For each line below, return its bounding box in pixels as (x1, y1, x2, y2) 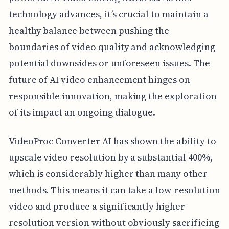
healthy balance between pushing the (8, 24, 170, 37)
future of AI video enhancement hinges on (8, 73, 190, 86)
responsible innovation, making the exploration (8, 89, 217, 102)
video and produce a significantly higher (8, 199, 185, 213)
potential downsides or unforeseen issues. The (8, 56, 210, 70)
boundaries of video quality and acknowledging (8, 40, 215, 53)
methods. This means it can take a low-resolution (8, 183, 220, 196)
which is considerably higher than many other (8, 167, 208, 180)
